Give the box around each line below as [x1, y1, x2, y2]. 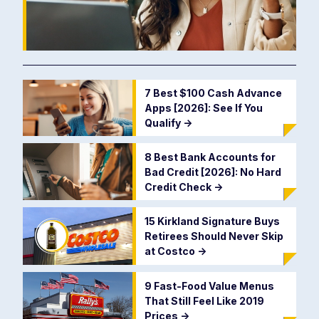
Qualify [144, 117, 183, 130]
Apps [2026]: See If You [144, 102, 263, 115]
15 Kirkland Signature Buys [144, 215, 280, 228]
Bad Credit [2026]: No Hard [144, 165, 281, 178]
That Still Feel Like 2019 [144, 294, 264, 307]
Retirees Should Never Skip [144, 230, 283, 243]
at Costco [144, 245, 197, 258]
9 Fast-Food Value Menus [144, 279, 274, 292]
